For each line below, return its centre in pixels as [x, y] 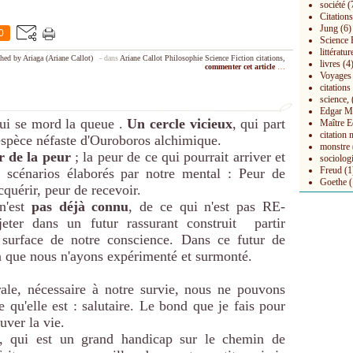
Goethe [333, 182]
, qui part [258, 124]
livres [330, 64]
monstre [335, 147]
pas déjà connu [76, 206]
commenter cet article [241, 67]
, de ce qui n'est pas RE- [207, 206]
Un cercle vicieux [180, 124]
